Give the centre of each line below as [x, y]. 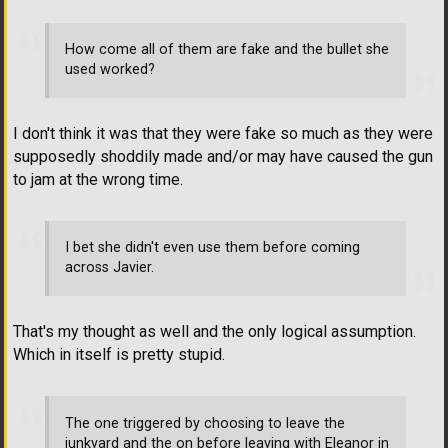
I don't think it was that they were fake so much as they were [223, 133]
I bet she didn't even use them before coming [212, 248]
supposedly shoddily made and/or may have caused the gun [223, 156]
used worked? [110, 70]
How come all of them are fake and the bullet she [227, 50]
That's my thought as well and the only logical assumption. [214, 331]
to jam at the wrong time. [98, 179]
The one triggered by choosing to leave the [205, 423]
